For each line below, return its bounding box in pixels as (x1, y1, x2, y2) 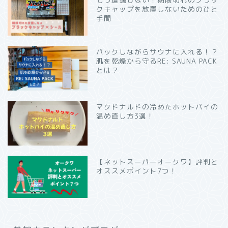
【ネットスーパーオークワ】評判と (96, 157, 219, 167)
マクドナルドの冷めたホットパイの (96, 102, 219, 112)
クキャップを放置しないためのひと (96, 4, 219, 14)
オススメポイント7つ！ (96, 166, 178, 176)
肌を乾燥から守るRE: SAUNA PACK (96, 55, 218, 66)
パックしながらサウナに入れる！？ (96, 46, 219, 56)
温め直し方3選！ (96, 111, 155, 121)
